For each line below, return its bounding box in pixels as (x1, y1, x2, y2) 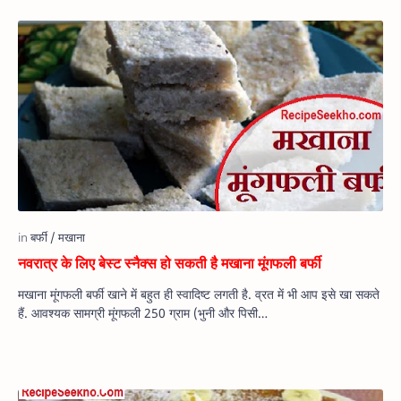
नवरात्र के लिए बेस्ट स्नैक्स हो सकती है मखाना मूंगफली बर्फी (18, 253, 321, 274)
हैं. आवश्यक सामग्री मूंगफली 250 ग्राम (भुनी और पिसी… (108, 304, 268, 322)
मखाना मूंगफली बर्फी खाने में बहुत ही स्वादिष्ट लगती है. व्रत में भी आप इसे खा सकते (18, 286, 380, 303)
